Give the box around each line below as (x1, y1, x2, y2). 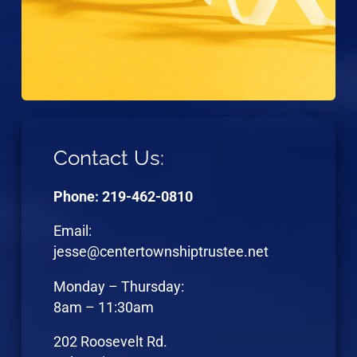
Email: (53, 223, 92, 240)
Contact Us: (53, 146, 164, 171)
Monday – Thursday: (53, 278, 184, 295)
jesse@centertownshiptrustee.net (53, 244, 269, 261)
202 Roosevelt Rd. (53, 334, 167, 351)
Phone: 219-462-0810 (53, 188, 193, 205)
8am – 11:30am (53, 299, 154, 316)
